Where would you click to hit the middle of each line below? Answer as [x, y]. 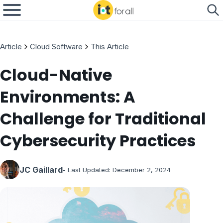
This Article [110, 47]
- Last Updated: [87, 169]
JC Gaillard [41, 169]
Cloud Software [56, 47]
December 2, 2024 [142, 169]
